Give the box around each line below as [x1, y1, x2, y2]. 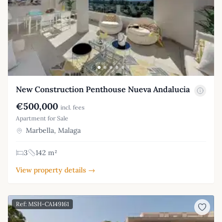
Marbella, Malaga [24, 125, 81, 135]
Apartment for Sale [16, 114, 68, 122]
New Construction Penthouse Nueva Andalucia [16, 84, 190, 94]
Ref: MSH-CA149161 [16, 200, 69, 208]
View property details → [16, 165, 95, 174]
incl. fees [60, 103, 85, 111]
